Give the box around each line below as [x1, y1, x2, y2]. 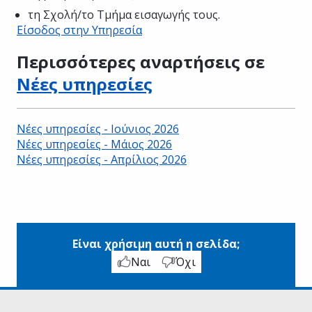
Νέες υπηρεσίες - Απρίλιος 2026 [17, 151, 187, 167]
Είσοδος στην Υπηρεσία [17, 22, 142, 38]
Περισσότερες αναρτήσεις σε [17, 49, 265, 73]
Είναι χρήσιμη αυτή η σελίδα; [72, 235, 240, 251]
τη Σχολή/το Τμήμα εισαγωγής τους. [28, 6, 220, 22]
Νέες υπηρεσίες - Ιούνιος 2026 [17, 120, 179, 136]
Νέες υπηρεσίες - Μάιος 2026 [17, 136, 172, 152]
